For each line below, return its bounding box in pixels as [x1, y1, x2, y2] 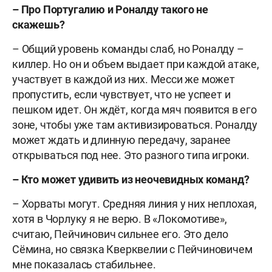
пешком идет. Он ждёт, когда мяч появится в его [12, 103, 257, 116]
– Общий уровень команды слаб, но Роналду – [12, 42, 244, 55]
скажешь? [12, 18, 65, 31]
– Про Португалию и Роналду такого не [12, 2, 208, 16]
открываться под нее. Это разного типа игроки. [12, 148, 250, 161]
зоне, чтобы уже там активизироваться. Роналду [12, 118, 257, 131]
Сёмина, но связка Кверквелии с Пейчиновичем [12, 242, 253, 256]
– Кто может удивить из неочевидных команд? [12, 172, 250, 186]
